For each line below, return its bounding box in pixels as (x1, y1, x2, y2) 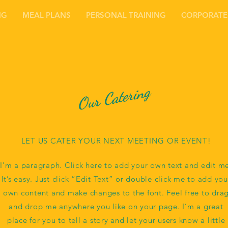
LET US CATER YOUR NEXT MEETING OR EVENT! (21, 136, 211, 146)
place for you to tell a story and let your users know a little (7, 215, 225, 225)
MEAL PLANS (22, 10, 71, 20)
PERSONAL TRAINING (86, 10, 166, 20)
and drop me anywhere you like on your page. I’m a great (9, 202, 223, 211)
